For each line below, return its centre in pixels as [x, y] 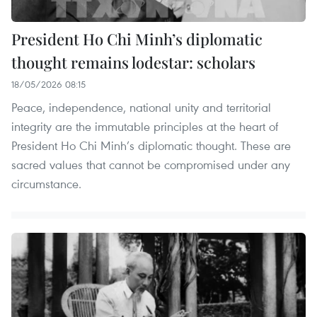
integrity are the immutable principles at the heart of [145, 126]
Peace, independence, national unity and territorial [141, 107]
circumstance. [46, 183]
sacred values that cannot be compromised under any [151, 164]
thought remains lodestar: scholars [133, 62]
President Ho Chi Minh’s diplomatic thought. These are [151, 145]
